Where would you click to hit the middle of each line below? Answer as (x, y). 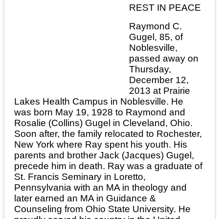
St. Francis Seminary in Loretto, (80, 176)
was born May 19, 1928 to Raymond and (100, 112)
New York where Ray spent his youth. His (101, 144)
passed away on (164, 58)
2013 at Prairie (160, 90)
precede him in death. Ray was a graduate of (108, 166)
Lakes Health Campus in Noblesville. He (99, 101)
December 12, (159, 80)
